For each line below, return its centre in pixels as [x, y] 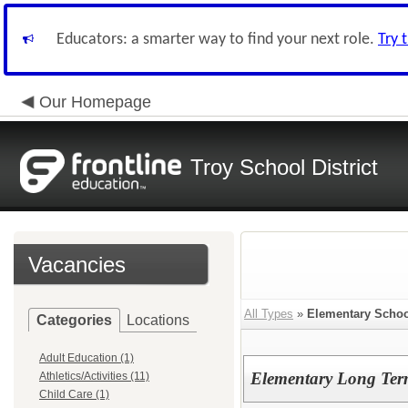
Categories [74, 320]
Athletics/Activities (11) [94, 376]
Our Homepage [95, 102]
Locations [158, 320]
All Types [269, 314]
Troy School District [284, 167]
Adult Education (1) [87, 358]
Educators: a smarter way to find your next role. [217, 40]
